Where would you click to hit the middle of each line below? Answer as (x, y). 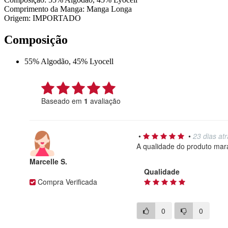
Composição (36, 40)
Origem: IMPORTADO (42, 18)
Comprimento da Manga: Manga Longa (68, 9)
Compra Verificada (66, 182)
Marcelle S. (48, 162)
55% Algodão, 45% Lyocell (69, 62)
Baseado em (63, 101)
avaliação (104, 101)
